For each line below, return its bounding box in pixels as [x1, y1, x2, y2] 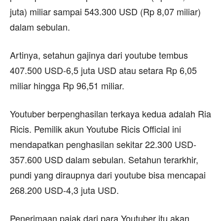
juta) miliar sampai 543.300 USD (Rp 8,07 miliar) [10, 5, 201, 18]
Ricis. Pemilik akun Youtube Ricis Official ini [10, 122, 181, 136]
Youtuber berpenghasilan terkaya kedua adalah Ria [10, 107, 211, 120]
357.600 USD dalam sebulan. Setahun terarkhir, [10, 153, 198, 166]
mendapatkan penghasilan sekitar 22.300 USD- [10, 138, 196, 151]
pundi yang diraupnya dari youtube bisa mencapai [10, 168, 206, 182]
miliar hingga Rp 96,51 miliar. [10, 79, 124, 92]
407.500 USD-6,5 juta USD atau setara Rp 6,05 [10, 64, 197, 77]
